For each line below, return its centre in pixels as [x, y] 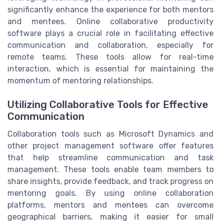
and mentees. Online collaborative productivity [110, 22]
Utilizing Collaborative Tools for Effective [108, 105]
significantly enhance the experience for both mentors [110, 10]
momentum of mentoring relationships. [80, 81]
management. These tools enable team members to [110, 170]
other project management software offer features [110, 146]
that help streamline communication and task [110, 158]
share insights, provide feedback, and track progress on [110, 182]
